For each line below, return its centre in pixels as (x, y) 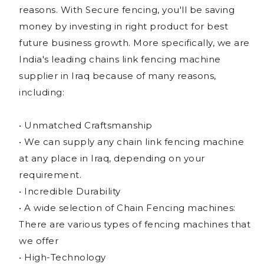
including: (42, 92)
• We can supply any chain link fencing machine (131, 141)
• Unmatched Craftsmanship (86, 125)
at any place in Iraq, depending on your (112, 158)
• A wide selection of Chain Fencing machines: (127, 207)
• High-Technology (62, 257)
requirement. (50, 174)
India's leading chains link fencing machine (120, 59)
